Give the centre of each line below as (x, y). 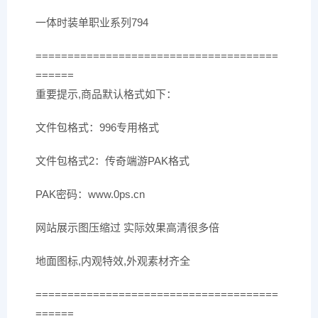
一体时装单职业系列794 (92, 22)
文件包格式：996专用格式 (97, 127)
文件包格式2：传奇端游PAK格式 (113, 161)
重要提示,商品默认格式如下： (106, 94)
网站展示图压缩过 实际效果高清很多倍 (127, 227)
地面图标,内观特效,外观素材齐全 (113, 261)
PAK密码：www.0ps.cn (90, 194)
